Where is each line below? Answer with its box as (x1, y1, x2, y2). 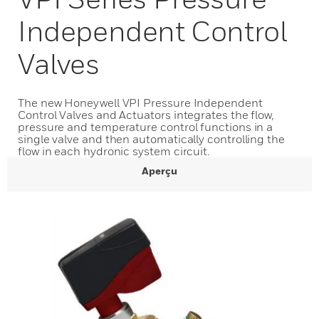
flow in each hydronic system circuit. (18, 144, 210, 158)
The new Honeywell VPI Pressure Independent (18, 95, 263, 110)
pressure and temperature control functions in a (18, 120, 273, 134)
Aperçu (142, 164, 177, 177)
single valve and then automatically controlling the (18, 132, 285, 146)
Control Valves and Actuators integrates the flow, (18, 108, 274, 122)
